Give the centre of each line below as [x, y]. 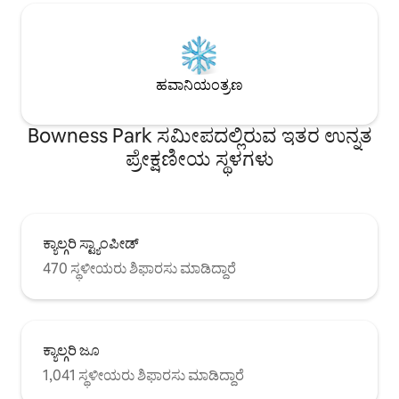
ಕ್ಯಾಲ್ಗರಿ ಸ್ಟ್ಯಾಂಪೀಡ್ [91, 243]
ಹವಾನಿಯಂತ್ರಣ [199, 85]
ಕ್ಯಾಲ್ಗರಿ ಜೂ [71, 350]
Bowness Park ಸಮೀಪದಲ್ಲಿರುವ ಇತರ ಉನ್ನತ [199, 135]
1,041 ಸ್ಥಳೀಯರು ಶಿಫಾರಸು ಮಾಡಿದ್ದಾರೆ [143, 375]
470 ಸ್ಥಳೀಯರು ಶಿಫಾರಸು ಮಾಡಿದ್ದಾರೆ [139, 268]
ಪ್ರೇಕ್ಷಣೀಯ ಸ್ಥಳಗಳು [199, 159]
